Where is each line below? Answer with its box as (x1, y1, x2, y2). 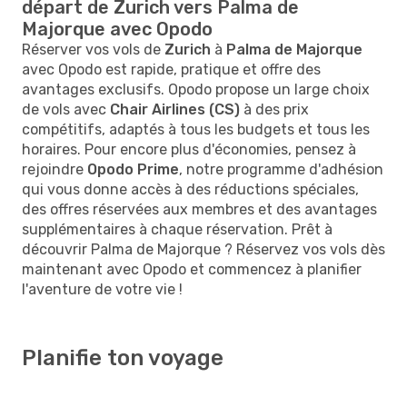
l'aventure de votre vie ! (22, 280, 183, 298)
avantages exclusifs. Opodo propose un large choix (22, 80, 370, 98)
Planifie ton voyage (22, 344, 223, 371)
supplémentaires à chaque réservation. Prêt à (22, 220, 333, 238)
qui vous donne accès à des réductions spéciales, (22, 180, 359, 198)
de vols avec (22, 100, 110, 118)
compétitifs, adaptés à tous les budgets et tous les (22, 120, 370, 138)
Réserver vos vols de (22, 40, 164, 58)
